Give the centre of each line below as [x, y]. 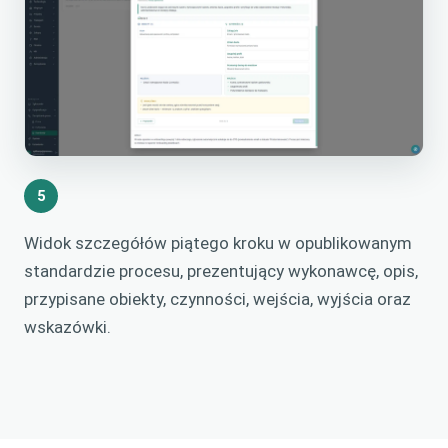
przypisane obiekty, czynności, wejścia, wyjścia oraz [217, 299]
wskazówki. [67, 327]
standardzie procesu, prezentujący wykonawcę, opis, [221, 271]
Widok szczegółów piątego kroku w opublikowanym [218, 243]
